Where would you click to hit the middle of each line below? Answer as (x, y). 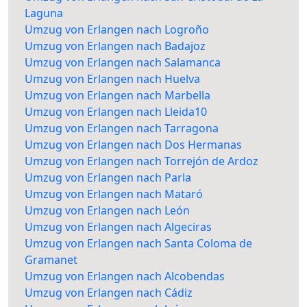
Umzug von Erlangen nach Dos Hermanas (133, 145)
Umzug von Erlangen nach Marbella (118, 96)
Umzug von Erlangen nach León (107, 211)
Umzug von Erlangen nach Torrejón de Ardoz (142, 161)
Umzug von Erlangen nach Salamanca (123, 63)
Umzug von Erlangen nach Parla (108, 178)
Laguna (44, 13)
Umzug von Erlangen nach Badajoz (115, 46)
